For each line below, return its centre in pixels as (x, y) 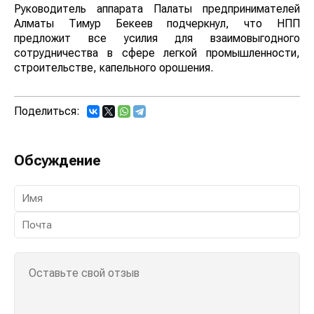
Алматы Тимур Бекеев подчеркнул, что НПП (157, 24)
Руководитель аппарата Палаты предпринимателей (157, 9)
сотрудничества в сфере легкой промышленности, (157, 53)
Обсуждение (57, 161)
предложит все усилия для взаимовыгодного (157, 39)
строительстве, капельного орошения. (114, 68)
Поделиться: (47, 111)
